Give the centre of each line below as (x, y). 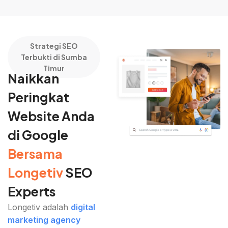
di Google (38, 135)
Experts (32, 192)
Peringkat (38, 97)
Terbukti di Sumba (54, 57)
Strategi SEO (54, 46)
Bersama (35, 154)
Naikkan (33, 79)
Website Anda (51, 116)
